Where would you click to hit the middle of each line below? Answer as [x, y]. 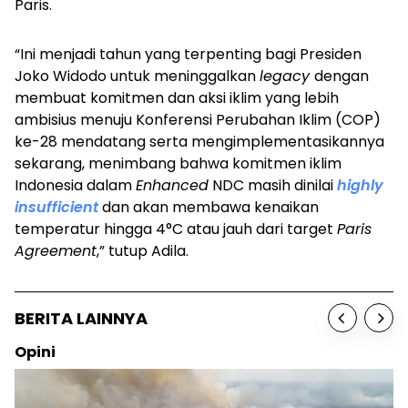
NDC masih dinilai [273, 186]
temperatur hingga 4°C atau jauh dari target [176, 229]
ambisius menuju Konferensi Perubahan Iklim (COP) [198, 120]
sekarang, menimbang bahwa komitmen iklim [178, 164]
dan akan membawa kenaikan [210, 208]
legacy [287, 76]
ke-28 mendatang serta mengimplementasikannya [199, 142]
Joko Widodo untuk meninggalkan [137, 76]
